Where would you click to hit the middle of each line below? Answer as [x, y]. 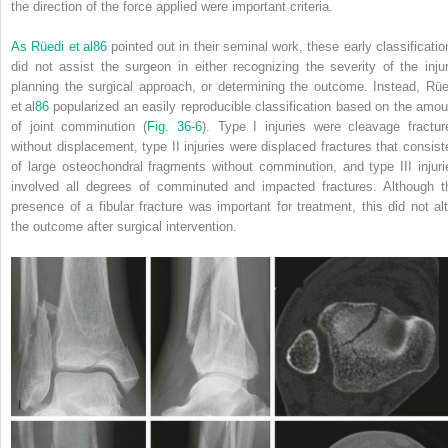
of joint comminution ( [79, 126]
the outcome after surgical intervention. [124, 226]
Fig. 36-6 [174, 126]
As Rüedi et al [52, 46]
